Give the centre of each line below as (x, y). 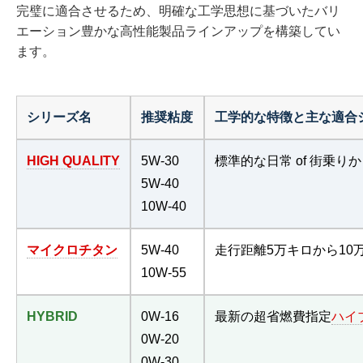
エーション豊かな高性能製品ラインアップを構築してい (178, 31)
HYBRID (52, 316)
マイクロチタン (72, 250)
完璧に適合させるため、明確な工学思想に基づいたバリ (178, 11)
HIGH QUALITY (73, 160)
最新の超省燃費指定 (273, 316)
